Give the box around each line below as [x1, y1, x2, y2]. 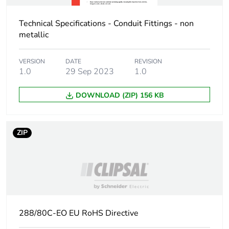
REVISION [134, 57, 162, 66]
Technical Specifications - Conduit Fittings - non [19, 18, 194, 30]
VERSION [19, 57, 45, 66]
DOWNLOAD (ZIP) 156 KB [75, 90, 164, 101]
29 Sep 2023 [65, 66, 114, 78]
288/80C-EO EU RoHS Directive [19, 208, 139, 219]
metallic [19, 29, 49, 41]
